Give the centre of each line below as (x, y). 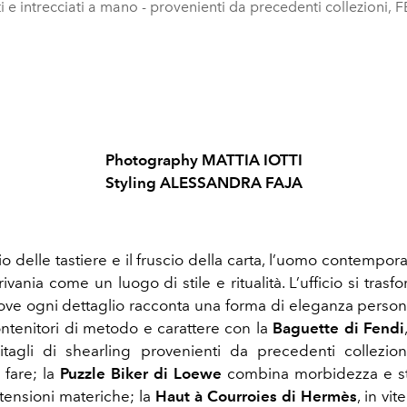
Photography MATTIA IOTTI (203, 160)
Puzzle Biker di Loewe (141, 374)
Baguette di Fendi (339, 328)
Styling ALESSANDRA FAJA (203, 183)
